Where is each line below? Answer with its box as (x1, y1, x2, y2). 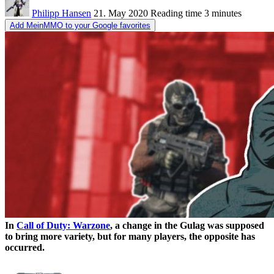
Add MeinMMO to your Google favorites (10, 20, 150, 30)
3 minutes (202, 7, 242, 18)
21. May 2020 (94, 7, 148, 18)
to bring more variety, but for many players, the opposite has (5, 231, 255, 242)
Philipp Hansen (32, 7, 91, 18)
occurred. (5, 242, 45, 253)
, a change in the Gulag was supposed (110, 220, 264, 231)
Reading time (150, 7, 202, 18)
